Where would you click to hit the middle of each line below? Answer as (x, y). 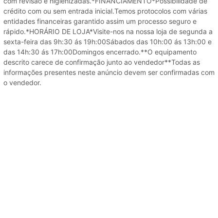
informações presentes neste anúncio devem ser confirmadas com (109, 72)
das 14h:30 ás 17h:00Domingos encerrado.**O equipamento (100, 52)
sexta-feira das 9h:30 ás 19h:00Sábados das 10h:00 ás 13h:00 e (108, 41)
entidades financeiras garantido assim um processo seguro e (100, 21)
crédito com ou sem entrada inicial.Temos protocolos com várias (105, 11)
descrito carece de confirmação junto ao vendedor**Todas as (102, 62)
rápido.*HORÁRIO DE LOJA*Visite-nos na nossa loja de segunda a (108, 31)
